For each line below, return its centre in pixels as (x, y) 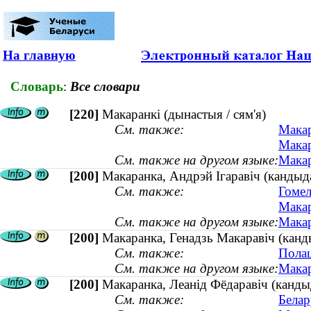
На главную (39, 55)
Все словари (105, 86)
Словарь (37, 86)
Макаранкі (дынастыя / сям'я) (184, 115)
